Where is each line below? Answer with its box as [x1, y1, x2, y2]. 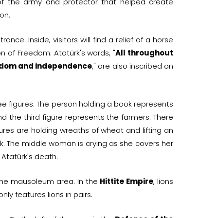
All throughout [115, 47, 174, 58]
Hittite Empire [100, 176, 154, 186]
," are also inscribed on [92, 60, 173, 71]
